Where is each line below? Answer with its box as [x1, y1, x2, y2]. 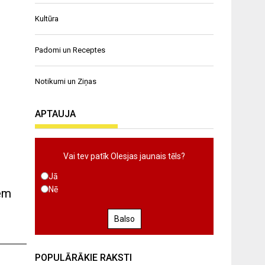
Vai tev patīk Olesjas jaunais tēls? [63, 151, 186, 161]
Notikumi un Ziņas [35, 76, 97, 86]
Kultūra [35, 14, 59, 23]
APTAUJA [35, 108, 76, 119]
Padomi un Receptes [35, 45, 106, 54]
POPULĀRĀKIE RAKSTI [35, 251, 132, 263]
